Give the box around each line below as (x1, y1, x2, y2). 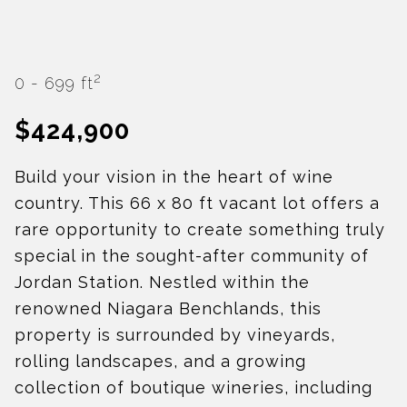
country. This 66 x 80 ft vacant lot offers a (14, 194, 380, 213)
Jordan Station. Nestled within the (14, 273, 310, 293)
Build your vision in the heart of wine (14, 167, 333, 187)
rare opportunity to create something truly (14, 220, 385, 240)
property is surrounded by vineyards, (14, 325, 335, 345)
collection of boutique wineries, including (14, 378, 372, 398)
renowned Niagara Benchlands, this (14, 299, 322, 319)
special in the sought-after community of (14, 246, 369, 266)
